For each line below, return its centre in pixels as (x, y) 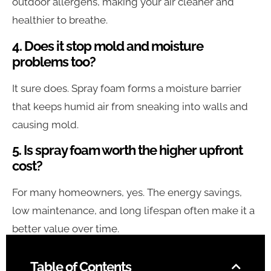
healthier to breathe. (60, 20)
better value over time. (66, 229)
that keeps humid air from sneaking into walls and (130, 106)
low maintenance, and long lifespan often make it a (133, 211)
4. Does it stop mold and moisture (108, 46)
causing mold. (45, 124)
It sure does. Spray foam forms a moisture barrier (127, 88)
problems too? (54, 61)
